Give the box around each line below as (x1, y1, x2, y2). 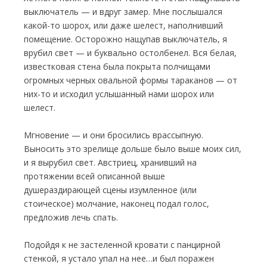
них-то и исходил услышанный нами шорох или (24, 88, 214, 100)
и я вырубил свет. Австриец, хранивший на (24, 157, 197, 168)
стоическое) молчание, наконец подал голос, (24, 198, 209, 209)
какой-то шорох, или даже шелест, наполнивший (24, 20, 223, 31)
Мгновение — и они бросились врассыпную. (24, 129, 203, 141)
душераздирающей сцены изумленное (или (24, 184, 197, 195)
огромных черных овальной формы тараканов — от (24, 74, 237, 86)
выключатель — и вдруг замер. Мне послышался (24, 6, 222, 17)
